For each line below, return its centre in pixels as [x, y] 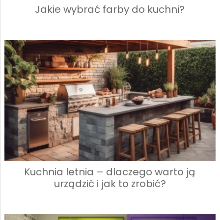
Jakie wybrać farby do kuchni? [110, 9]
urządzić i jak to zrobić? [110, 184]
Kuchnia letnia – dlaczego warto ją [110, 172]
